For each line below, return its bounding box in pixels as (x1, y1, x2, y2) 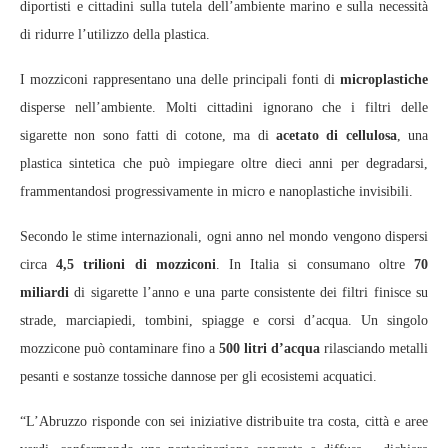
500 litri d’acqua (219, 341, 320, 357)
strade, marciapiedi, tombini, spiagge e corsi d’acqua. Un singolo (20, 313, 428, 329)
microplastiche (340, 72, 428, 88)
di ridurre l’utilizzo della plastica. (20, 27, 210, 43)
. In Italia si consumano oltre (215, 257, 415, 273)
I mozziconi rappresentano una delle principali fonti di (20, 72, 340, 88)
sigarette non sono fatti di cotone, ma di (20, 128, 276, 144)
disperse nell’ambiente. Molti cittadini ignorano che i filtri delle (20, 100, 428, 116)
